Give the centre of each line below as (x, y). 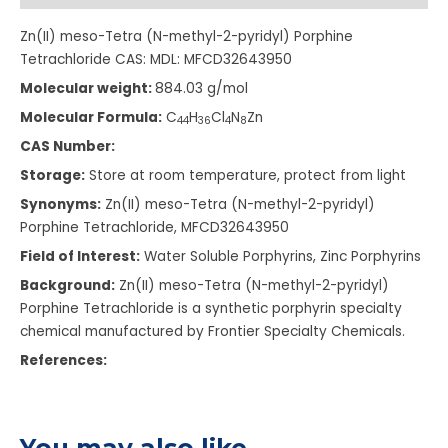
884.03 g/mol (201, 88)
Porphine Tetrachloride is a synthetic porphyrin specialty (211, 308)
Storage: (52, 175)
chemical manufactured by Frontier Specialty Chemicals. (212, 331)
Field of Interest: (80, 256)
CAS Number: (67, 146)
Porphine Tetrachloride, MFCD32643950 (154, 227)
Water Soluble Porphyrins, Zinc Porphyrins (280, 256)
